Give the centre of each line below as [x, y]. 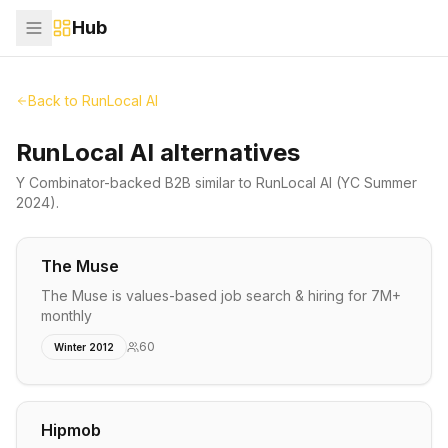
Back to [55, 100]
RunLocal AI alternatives [158, 152]
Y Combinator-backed [90, 182]
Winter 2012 [84, 347]
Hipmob [71, 430]
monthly [66, 315]
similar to [223, 182]
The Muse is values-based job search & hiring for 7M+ [221, 295]
